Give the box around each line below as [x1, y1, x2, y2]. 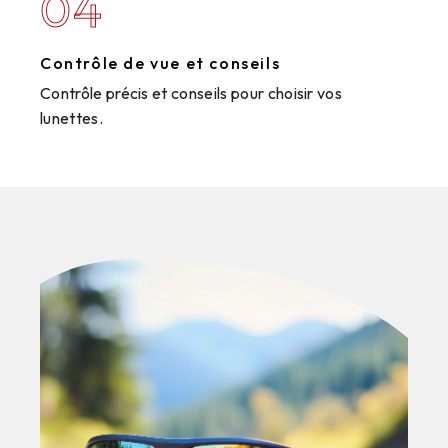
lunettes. [40, 107, 103, 128]
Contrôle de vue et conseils [40, 52, 281, 73]
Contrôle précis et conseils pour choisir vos [40, 82, 343, 103]
